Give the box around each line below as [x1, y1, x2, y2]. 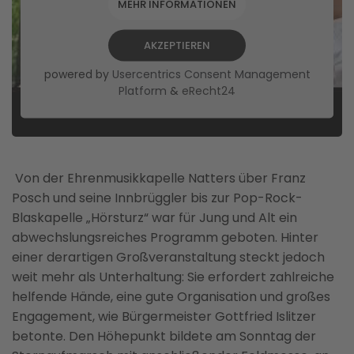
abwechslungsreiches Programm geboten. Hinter [12, 228, 318, 247]
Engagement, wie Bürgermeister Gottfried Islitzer [12, 307, 316, 326]
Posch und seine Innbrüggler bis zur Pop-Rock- [12, 189, 303, 207]
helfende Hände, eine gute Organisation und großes [12, 288, 330, 306]
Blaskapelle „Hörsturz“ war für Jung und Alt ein [12, 209, 297, 227]
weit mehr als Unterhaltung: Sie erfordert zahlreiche [12, 268, 334, 286]
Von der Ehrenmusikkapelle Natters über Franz [12, 169, 306, 187]
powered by [43, 66, 112, 82]
